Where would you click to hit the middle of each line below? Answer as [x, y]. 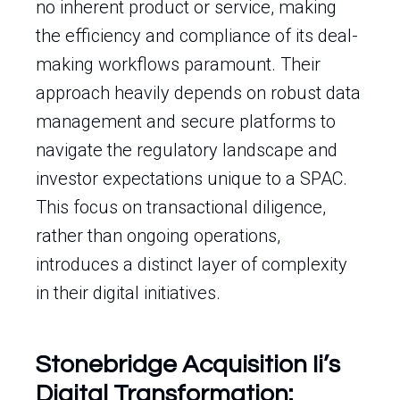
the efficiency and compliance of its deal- [197, 36]
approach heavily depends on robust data [198, 93]
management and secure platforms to [186, 121]
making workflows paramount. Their [178, 64]
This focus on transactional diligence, [181, 207]
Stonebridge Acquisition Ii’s [188, 365]
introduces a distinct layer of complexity [192, 264]
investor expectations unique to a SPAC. [192, 179]
